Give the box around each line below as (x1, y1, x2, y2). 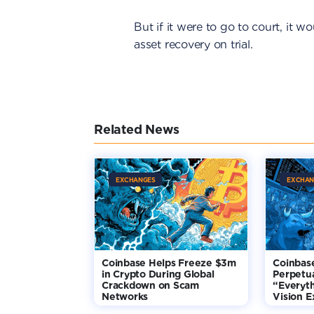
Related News (94, 122, 180, 137)
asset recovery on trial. (134, 38, 253, 51)
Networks (102, 291, 149, 302)
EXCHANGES (116, 176, 156, 184)
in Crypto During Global (102, 268, 214, 280)
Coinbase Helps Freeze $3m (102, 257, 236, 268)
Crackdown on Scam (102, 280, 199, 291)
